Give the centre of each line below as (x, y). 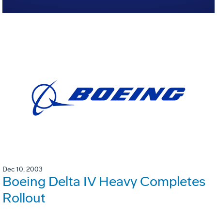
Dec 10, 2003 (23, 170)
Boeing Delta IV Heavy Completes (104, 182)
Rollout (24, 198)
